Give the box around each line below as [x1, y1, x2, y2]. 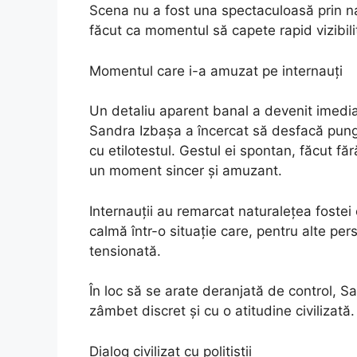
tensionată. [89, 242, 161, 259]
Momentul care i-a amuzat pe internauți [89, 62, 343, 79]
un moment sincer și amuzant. [89, 163, 282, 179]
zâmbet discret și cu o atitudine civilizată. [89, 303, 355, 320]
